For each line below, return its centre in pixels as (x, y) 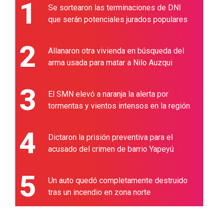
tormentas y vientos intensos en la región (119, 106)
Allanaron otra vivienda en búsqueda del (116, 51)
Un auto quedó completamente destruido (118, 181)
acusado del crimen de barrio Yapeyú (111, 149)
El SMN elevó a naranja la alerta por (109, 94)
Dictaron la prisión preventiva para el (111, 137)
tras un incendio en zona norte (100, 192)
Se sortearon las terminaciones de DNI (115, 8)
